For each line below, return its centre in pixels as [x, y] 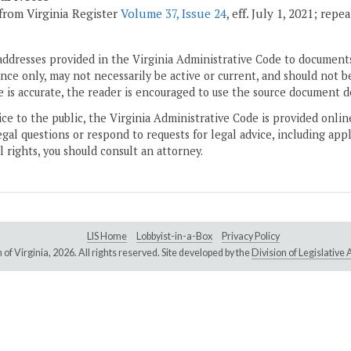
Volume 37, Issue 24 [174, 14]
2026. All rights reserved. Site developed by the [152, 253]
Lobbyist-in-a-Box [174, 237]
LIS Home [107, 237]
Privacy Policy [251, 237]
